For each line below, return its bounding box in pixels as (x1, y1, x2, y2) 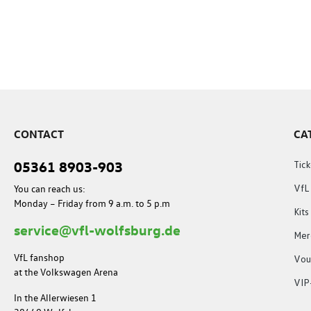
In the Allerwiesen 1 (14, 291, 96, 304)
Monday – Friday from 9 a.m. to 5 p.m (14, 196, 170, 210)
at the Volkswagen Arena (14, 265, 118, 278)
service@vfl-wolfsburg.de (14, 221, 180, 238)
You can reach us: (14, 182, 85, 195)
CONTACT (14, 127, 64, 141)
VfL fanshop (14, 251, 65, 264)
